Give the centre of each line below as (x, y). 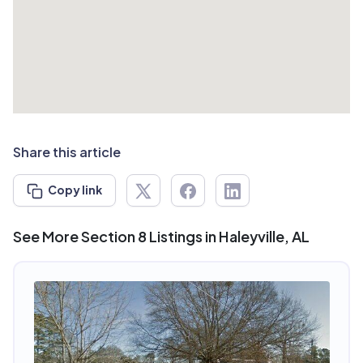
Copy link (75, 189)
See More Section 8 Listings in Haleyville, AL (161, 236)
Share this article (67, 152)
